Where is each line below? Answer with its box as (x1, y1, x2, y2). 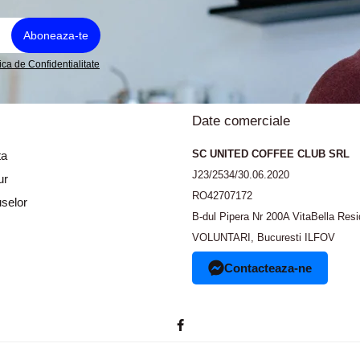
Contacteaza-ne (224, 261, 312, 276)
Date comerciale (192, 113, 290, 129)
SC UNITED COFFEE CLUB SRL (192, 148, 350, 161)
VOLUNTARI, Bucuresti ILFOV (192, 231, 335, 244)
